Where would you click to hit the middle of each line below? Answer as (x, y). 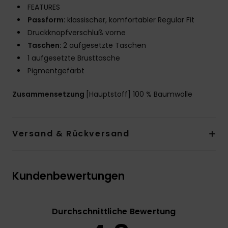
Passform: (47, 20)
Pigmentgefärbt (56, 71)
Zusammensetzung (49, 94)
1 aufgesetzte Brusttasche (74, 58)
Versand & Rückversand (71, 134)
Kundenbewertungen (68, 176)
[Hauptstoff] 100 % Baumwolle (139, 94)
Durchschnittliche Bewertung (114, 212)
